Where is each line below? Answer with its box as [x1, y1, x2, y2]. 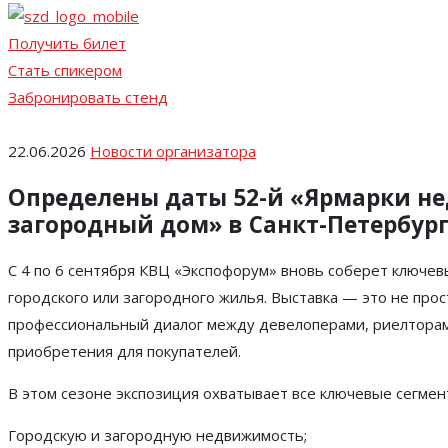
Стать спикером [8, 60, 122, 81]
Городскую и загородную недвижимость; [8, 424, 307, 445]
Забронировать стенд [8, 87, 168, 108]
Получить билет [8, 33, 126, 54]
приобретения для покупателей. [8, 340, 241, 361]
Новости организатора [90, 141, 256, 162]
